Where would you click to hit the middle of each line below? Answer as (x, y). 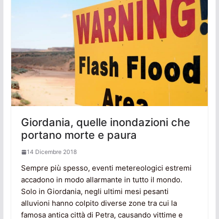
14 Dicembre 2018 (52, 152)
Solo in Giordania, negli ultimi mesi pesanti (95, 192)
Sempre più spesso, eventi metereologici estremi (106, 168)
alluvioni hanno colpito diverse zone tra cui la (99, 203)
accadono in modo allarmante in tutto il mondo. (101, 180)
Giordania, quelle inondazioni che (105, 122)
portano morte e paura (79, 135)
